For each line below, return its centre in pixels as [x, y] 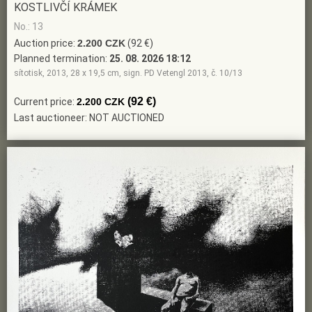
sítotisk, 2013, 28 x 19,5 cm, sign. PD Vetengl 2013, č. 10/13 [128, 73]
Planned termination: [62, 59]
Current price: [45, 102]
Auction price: [46, 44]
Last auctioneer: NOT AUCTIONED [89, 118]
